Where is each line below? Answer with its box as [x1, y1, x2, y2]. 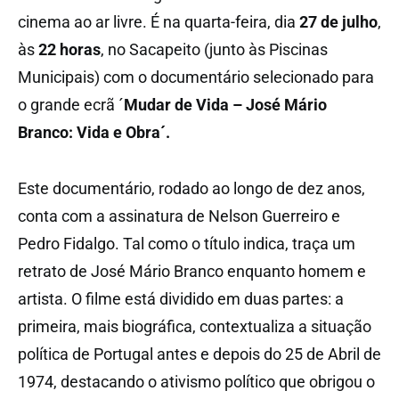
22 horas [38, 39, 101, 59]
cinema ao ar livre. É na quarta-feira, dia [18, 12, 299, 31]
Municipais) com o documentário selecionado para [18, 67, 374, 86]
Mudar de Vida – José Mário [124, 94, 327, 114]
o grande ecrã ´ [18, 94, 124, 114]
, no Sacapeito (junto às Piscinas [101, 39, 328, 59]
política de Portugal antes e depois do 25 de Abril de [18, 344, 381, 363]
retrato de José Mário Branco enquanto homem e [18, 261, 366, 281]
